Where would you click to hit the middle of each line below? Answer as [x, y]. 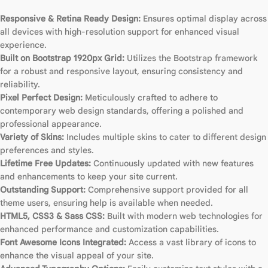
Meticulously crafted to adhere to [150, 97]
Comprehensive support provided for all [167, 189]
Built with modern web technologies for [184, 216]
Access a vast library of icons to [191, 242]
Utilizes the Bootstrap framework [191, 58]
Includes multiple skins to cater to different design [165, 137]
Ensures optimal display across [204, 18]
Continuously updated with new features [172, 163]
